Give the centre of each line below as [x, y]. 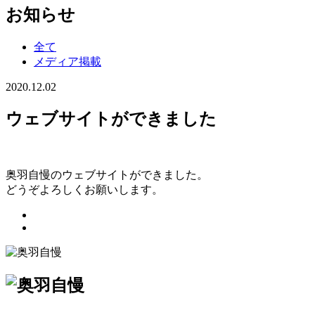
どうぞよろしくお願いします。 [84, 189]
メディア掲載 [67, 61]
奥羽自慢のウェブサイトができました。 [107, 174]
